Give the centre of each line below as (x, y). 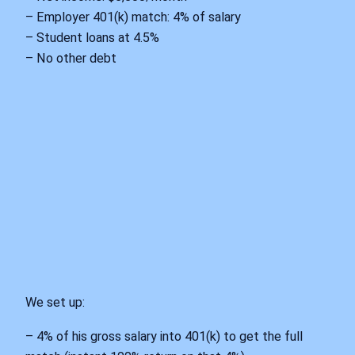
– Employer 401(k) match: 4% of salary (133, 17)
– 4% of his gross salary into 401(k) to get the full (164, 336)
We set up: (55, 303)
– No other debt (71, 58)
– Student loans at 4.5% (92, 37)
